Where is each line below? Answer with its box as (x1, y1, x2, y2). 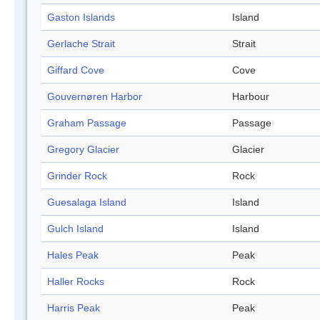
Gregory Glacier (47, 144, 119, 156)
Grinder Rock (47, 170, 107, 182)
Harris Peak (47, 302, 100, 314)
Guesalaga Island (47, 196, 126, 209)
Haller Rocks (47, 276, 104, 288)
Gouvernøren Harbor (47, 91, 142, 103)
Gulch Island (47, 223, 104, 235)
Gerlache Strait (47, 38, 115, 50)
